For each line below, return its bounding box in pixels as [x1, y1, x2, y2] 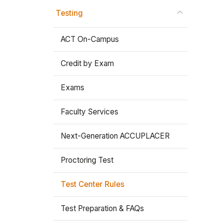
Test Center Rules [60, 180, 124, 189]
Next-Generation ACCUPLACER [60, 131, 170, 141]
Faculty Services [60, 107, 118, 117]
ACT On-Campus [60, 35, 119, 44]
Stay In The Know [4, 24, 75, 34]
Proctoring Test [60, 155, 113, 165]
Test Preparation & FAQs [60, 204, 144, 214]
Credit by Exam [60, 59, 114, 69]
